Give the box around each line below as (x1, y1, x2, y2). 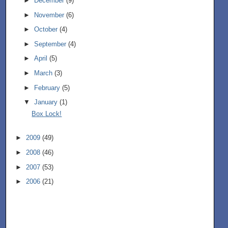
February (34, 83, 62, 92)
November (34, 11, 66, 19)
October (34, 25, 60, 34)
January (34, 98, 60, 106)
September (34, 40, 68, 48)
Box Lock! (32, 109, 62, 118)
